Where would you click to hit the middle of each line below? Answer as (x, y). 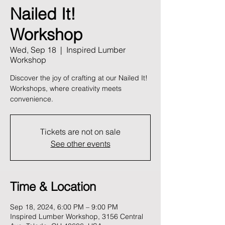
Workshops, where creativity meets (66, 88)
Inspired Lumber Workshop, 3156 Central (77, 216)
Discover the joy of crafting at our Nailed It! (79, 78)
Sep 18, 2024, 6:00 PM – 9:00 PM (64, 207)
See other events (80, 144)
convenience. (32, 99)
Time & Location (53, 187)
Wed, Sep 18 (33, 50)
